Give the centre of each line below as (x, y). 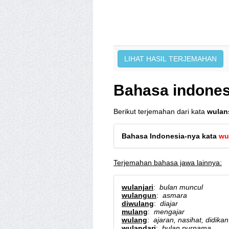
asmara (175, 195)
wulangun (139, 195)
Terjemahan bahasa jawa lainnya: (168, 163)
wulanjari (138, 187)
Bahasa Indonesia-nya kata (170, 136)
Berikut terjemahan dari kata (160, 111)
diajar (169, 203)
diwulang (138, 203)
